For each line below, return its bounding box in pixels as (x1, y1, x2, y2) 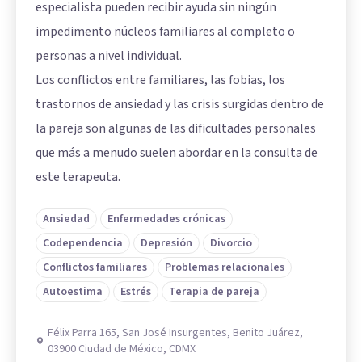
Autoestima (43, 283, 103, 300)
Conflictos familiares (43, 259, 147, 276)
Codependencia (43, 234, 123, 251)
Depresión (141, 234, 192, 251)
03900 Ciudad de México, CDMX (48, 340, 196, 357)
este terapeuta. (36, 167, 120, 186)
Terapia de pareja (169, 283, 259, 300)
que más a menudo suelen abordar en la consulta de (36, 143, 318, 162)
